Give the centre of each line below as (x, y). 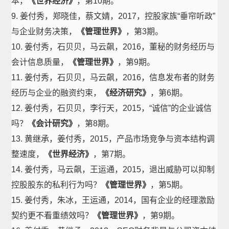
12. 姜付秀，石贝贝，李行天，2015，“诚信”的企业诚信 (112, 108)
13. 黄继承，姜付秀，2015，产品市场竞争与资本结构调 (113, 139)
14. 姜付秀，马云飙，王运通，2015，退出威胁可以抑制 (113, 169)
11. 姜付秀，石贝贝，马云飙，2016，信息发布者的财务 (113, 77)
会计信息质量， (40, 62)
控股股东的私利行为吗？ (56, 185)
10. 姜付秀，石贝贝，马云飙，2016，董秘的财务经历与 (113, 47)
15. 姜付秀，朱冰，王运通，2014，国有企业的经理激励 (113, 200)
